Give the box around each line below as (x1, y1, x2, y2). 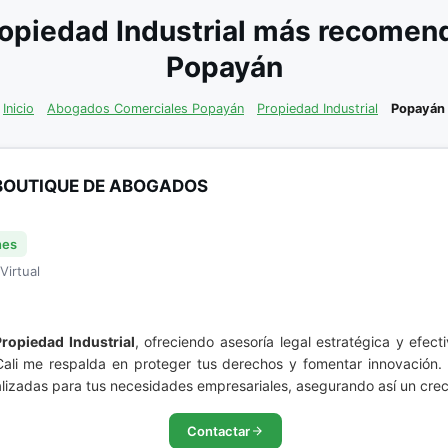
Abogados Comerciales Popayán (47, 101, 244, 116)
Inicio (3, 101, 34, 116)
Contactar (187, 423, 250, 439)
